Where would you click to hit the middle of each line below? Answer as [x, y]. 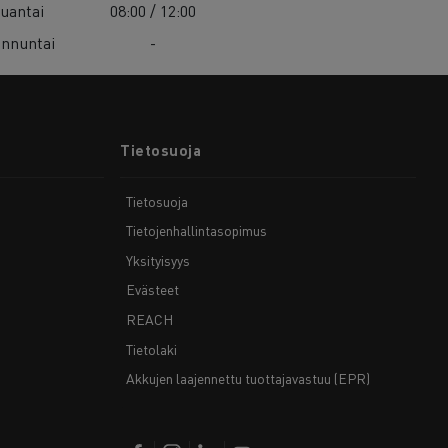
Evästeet [152, 289]
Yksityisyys [157, 259]
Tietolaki [151, 348]
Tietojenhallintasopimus [196, 230]
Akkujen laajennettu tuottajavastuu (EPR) [247, 378]
